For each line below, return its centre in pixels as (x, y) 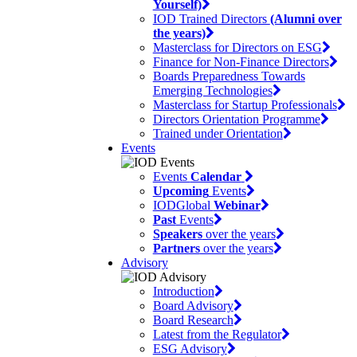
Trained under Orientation (218, 134)
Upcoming (180, 191)
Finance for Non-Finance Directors (241, 62)
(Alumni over (306, 19)
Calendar (216, 177)
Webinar (237, 206)
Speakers (177, 234)
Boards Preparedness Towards (229, 76)
